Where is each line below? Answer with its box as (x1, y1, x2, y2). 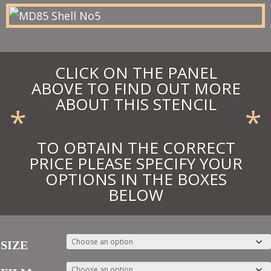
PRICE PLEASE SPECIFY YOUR (29, 152, 243, 174)
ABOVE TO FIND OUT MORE (31, 77, 241, 99)
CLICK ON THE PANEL (54, 62, 217, 83)
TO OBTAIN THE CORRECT (36, 137, 235, 158)
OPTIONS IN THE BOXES (45, 168, 227, 190)
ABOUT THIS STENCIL (55, 93, 217, 115)
